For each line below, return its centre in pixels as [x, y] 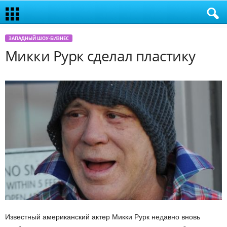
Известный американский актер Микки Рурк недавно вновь [103, 217]
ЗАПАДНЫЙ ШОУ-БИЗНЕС [39, 38]
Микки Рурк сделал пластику [100, 56]
